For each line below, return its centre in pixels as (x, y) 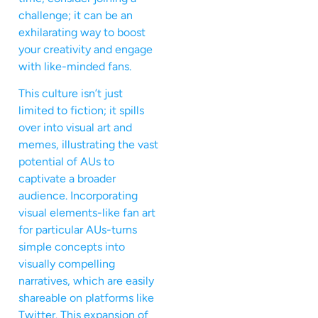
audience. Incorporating (78, 196)
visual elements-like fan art (87, 213)
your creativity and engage (86, 49)
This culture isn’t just (71, 94)
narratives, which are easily (86, 281)
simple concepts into (72, 247)
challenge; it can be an (76, 15)
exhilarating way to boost (82, 32)
